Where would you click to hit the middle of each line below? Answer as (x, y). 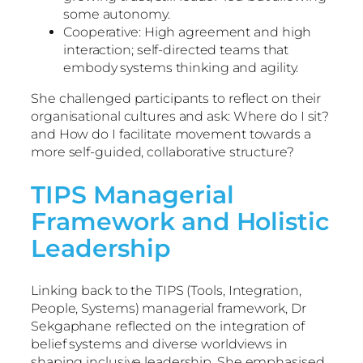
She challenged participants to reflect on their (176, 99)
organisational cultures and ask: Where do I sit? (180, 117)
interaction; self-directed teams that (176, 50)
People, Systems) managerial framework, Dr (169, 309)
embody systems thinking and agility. (181, 68)
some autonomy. (117, 15)
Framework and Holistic (180, 222)
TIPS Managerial (132, 195)
